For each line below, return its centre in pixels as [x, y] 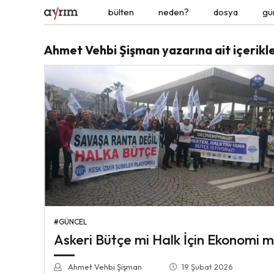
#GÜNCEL [70, 221]
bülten [121, 12]
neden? [174, 12]
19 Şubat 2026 [208, 266]
